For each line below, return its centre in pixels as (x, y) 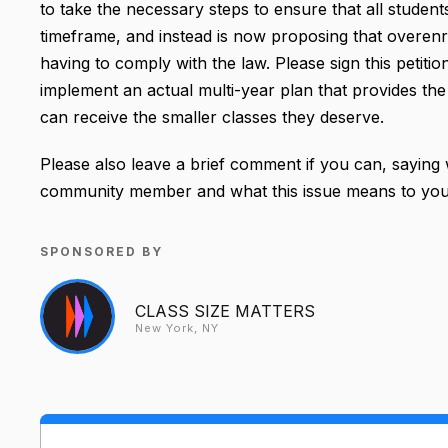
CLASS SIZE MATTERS (225, 310)
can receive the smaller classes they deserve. (212, 116)
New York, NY (177, 327)
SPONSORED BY (101, 251)
